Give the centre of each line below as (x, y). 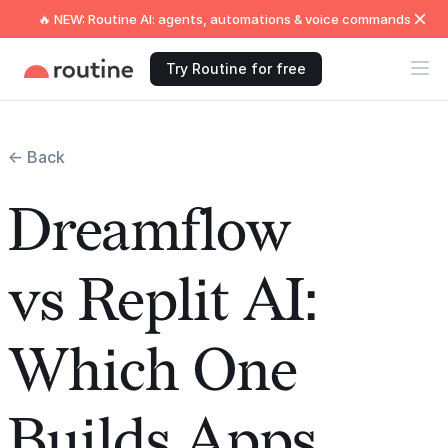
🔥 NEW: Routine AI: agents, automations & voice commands (224, 19)
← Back (36, 157)
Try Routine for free (236, 68)
